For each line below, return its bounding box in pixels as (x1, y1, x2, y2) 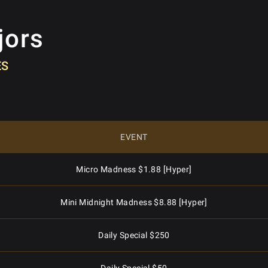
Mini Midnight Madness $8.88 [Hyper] (60, 197, 208, 207)
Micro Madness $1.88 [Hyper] (76, 165, 192, 174)
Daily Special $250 (98, 230, 170, 240)
